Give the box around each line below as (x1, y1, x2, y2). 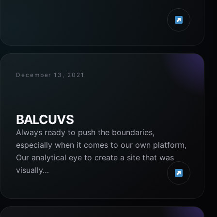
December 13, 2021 (16, 71, 85, 78)
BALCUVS (16, 112, 74, 127)
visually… (16, 165, 49, 175)
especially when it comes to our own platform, (16, 140, 186, 150)
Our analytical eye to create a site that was (16, 153, 174, 162)
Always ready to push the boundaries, (16, 127, 155, 137)
